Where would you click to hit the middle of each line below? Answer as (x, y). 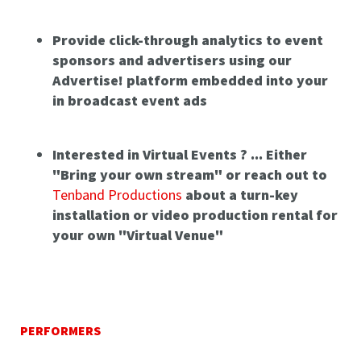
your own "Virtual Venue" (138, 235)
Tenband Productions (117, 195)
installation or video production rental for (195, 215)
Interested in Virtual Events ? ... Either (180, 155)
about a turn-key (240, 195)
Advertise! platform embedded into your (190, 81)
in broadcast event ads (130, 101)
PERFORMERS (60, 331)
